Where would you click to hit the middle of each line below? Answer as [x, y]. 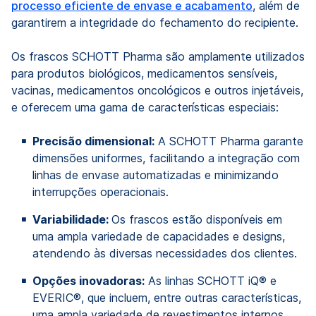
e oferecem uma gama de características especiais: [145, 107]
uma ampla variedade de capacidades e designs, [159, 236]
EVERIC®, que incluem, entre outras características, [167, 298]
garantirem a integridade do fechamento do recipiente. [155, 23]
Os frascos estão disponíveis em [197, 219]
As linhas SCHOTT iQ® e [211, 281]
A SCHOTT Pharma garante [229, 141]
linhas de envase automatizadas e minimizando [156, 175]
